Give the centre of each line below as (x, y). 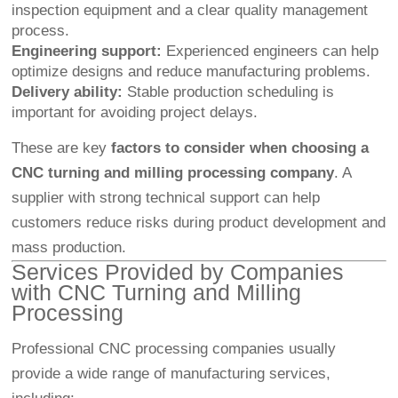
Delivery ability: (68, 92)
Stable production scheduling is (229, 92)
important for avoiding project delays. (135, 113)
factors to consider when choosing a (240, 148)
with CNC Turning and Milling (157, 293)
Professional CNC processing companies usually (174, 349)
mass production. (69, 248)
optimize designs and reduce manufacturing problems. (191, 72)
